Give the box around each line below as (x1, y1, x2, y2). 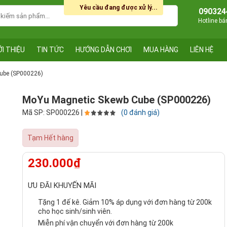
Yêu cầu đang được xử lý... (80, 4, 158, 11)
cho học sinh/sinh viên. (38, 207, 112, 216)
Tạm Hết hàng (27, 134, 73, 142)
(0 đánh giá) (121, 108, 160, 117)
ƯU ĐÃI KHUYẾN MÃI (28, 181, 96, 191)
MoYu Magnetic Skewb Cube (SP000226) (22, 94, 211, 106)
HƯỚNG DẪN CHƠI (75, 46, 132, 54)
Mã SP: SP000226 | (22, 108, 84, 117)
